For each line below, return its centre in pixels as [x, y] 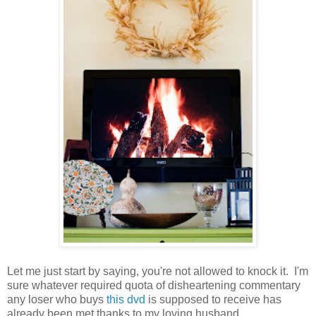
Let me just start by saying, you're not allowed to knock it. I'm [158, 271]
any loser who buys [57, 299]
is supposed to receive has [213, 299]
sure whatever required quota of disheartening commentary [154, 285]
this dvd [126, 299]
